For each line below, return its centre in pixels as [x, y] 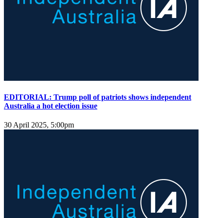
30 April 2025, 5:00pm [39, 125]
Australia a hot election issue [51, 106]
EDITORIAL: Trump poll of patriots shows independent [98, 97]
